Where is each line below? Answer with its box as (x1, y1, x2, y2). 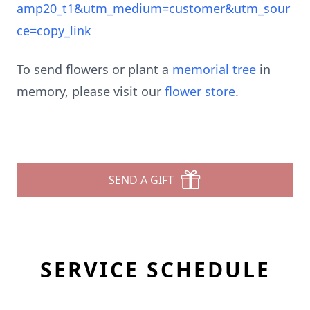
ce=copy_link (17, 22, 91, 39)
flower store (165, 83, 235, 100)
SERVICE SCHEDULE (39, 255, 271, 284)
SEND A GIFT (109, 172, 174, 188)
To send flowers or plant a (17, 61, 172, 77)
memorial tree (172, 61, 256, 77)
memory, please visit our (17, 83, 165, 100)
